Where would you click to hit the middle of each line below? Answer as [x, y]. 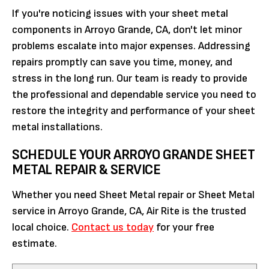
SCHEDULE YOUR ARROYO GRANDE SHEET [134, 154]
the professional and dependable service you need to [134, 94]
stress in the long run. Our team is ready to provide [130, 78]
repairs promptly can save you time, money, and [122, 62]
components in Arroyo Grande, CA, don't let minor [127, 29]
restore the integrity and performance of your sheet [134, 110]
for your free [184, 227]
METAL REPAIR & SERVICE [86, 169]
